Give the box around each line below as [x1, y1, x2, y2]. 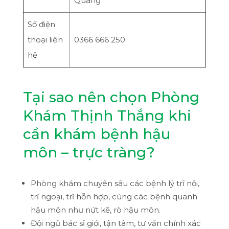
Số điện [27, 19, 55, 29]
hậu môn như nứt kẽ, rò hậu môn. [30, 204, 161, 215]
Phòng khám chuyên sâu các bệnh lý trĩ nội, [30, 178, 199, 188]
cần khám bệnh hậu [22, 125, 171, 143]
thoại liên [27, 34, 63, 44]
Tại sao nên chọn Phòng [22, 88, 199, 106]
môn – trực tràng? [22, 143, 155, 161]
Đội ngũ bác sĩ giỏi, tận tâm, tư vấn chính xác [30, 218, 201, 228]
